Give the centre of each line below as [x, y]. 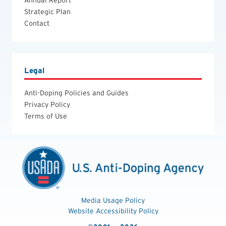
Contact [37, 23]
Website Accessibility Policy [113, 211]
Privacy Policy [47, 105]
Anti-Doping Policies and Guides [76, 93]
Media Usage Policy [113, 200]
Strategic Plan [47, 12]
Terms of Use [46, 116]
